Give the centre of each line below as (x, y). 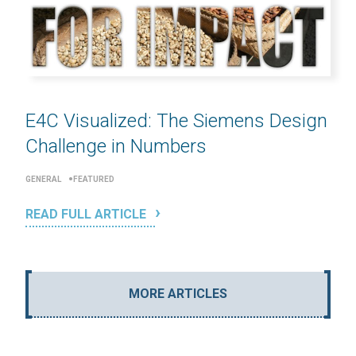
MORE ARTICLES (178, 294)
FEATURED (94, 179)
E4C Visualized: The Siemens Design (176, 121)
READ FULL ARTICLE (87, 214)
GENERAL (43, 179)
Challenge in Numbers (116, 146)
